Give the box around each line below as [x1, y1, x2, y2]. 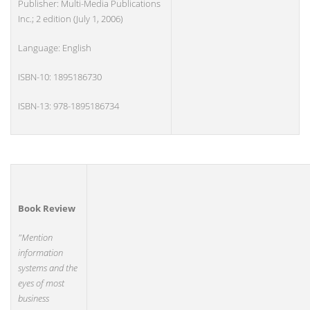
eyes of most [18, 277, 64, 289]
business [18, 292, 49, 304]
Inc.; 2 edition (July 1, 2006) [18, 12, 123, 25]
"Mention [18, 231, 53, 244]
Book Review [18, 202, 75, 215]
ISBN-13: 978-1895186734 [18, 100, 119, 112]
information [18, 246, 63, 259]
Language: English [18, 42, 91, 54]
